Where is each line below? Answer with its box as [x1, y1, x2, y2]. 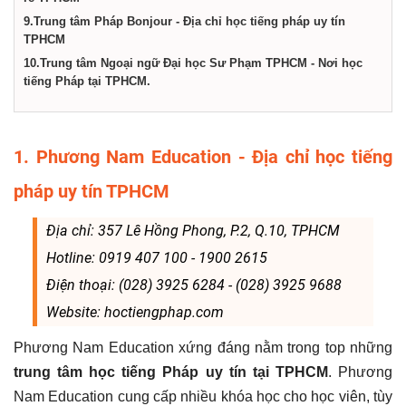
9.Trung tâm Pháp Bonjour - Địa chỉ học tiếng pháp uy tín [24, 14, 345, 28]
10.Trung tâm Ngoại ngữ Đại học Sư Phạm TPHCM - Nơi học [24, 56, 362, 70]
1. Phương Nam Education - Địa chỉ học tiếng [14, 146, 392, 168]
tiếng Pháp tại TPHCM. [24, 74, 150, 88]
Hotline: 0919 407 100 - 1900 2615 [45, 249, 267, 266]
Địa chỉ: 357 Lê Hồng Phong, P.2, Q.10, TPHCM [45, 222, 340, 239]
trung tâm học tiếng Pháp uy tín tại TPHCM [14, 364, 328, 380]
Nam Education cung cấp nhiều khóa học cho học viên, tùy [14, 389, 392, 404]
